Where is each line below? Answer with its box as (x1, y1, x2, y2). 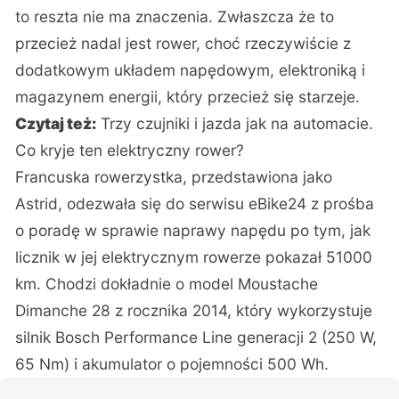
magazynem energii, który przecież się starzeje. (15, 86, 361, 106)
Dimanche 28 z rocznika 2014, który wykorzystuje (15, 300, 373, 320)
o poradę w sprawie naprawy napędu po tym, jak (15, 220, 371, 240)
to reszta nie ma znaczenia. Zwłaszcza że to (15, 6, 335, 26)
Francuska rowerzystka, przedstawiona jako (15, 167, 333, 186)
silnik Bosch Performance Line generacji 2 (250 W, (15, 327, 378, 346)
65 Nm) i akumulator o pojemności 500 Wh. (15, 354, 330, 373)
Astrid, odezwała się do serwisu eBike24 (15, 193, 307, 213)
